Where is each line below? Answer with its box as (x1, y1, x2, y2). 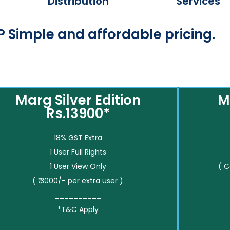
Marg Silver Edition (15, 91, 141, 109)
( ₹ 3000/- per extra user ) (32, 176, 124, 186)
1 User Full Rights (49, 147, 106, 157)
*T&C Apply (57, 204, 99, 215)
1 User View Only (49, 161, 106, 171)
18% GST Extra (53, 132, 102, 143)
